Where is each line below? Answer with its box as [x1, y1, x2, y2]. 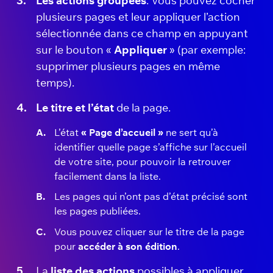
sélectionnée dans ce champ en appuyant [36, 26, 249, 40]
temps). [36, 75, 75, 90]
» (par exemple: [167, 42, 246, 57]
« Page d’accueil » [80, 126, 166, 138]
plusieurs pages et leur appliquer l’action [36, 9, 241, 24]
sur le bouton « [36, 42, 115, 57]
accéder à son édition [77, 240, 177, 253]
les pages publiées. [54, 205, 141, 218]
